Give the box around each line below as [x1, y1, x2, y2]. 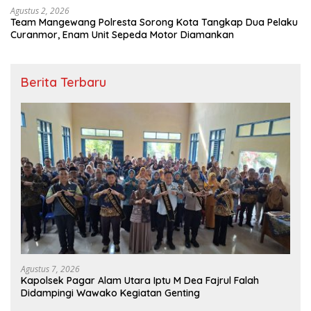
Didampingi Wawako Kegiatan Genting [21, 287, 200, 300]
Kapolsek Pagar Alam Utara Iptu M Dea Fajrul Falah [21, 274, 259, 287]
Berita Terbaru [21, 74, 106, 91]
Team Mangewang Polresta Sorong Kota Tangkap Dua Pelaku [10, 16, 298, 29]
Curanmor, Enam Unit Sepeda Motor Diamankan [10, 28, 234, 42]
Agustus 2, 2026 [10, 5, 69, 17]
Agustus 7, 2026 [21, 263, 80, 276]
